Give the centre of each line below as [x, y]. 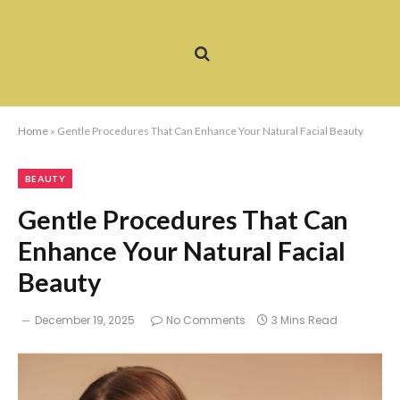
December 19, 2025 [85, 320]
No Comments [206, 320]
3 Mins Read [304, 320]
